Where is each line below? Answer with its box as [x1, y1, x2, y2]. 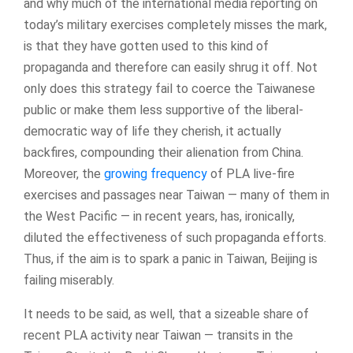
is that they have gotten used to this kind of [24, 39, 269, 54]
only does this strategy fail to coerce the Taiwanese [24, 81, 315, 97]
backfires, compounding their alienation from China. [24, 145, 303, 161]
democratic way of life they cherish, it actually [24, 124, 281, 139]
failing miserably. [24, 273, 114, 288]
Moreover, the [24, 166, 104, 182]
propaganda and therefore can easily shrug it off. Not [24, 60, 318, 76]
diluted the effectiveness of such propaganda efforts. [24, 230, 326, 246]
